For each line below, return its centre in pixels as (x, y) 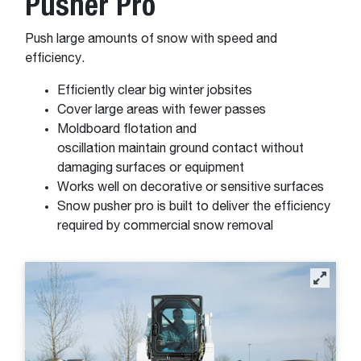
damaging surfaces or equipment (152, 168)
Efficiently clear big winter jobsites (156, 91)
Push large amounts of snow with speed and (151, 39)
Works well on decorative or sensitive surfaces (192, 187)
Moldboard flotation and (127, 129)
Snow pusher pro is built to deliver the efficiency (194, 207)
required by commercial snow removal (165, 226)
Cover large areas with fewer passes (163, 110)
